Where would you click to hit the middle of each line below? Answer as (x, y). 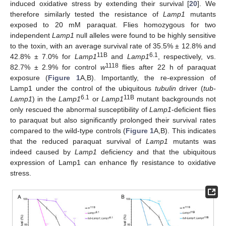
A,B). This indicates (185, 131)
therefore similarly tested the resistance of (87, 14)
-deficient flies (194, 109)
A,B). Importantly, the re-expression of (148, 78)
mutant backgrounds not (175, 99)
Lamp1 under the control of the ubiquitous (82, 88)
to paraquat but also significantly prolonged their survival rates (113, 120)
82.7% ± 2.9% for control (55, 67)
